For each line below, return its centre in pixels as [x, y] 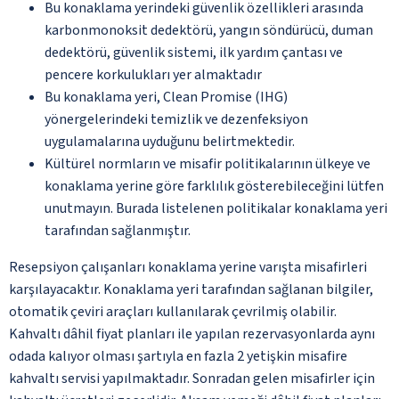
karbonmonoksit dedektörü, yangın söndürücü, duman [209, 30]
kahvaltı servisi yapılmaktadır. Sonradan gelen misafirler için [192, 378]
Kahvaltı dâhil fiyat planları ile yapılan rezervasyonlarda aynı [192, 334]
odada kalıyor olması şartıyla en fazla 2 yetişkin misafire [178, 356]
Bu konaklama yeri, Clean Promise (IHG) [166, 97]
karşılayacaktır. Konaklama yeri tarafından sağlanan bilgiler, [191, 289]
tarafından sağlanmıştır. [118, 230]
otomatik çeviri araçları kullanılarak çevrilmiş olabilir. [173, 311]
